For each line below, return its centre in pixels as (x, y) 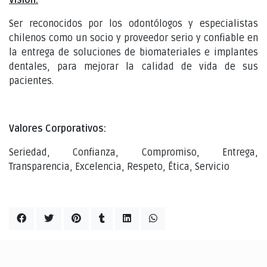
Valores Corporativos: (58, 128)
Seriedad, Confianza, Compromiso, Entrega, (133, 152)
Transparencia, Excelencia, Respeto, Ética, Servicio (119, 167)
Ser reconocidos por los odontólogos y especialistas (133, 24)
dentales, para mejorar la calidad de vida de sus (133, 66)
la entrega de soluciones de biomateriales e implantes (133, 52)
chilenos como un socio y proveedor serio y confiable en (133, 38)
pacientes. (31, 81)
